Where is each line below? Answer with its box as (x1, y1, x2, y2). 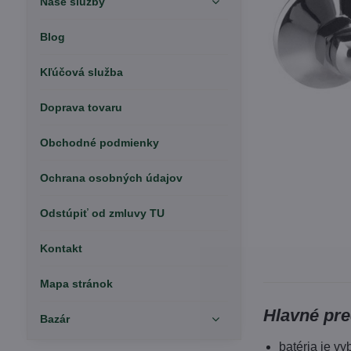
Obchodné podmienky (39, 136, 159, 149)
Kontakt (39, 242, 82, 255)
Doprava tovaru (39, 101, 122, 114)
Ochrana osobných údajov (39, 172, 183, 184)
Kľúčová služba (39, 66, 123, 78)
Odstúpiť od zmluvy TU (39, 207, 165, 219)
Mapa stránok (39, 277, 113, 290)
